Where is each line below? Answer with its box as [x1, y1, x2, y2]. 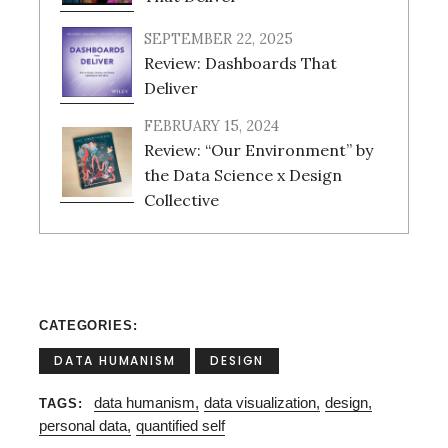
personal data [39, 417, 127, 435]
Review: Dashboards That [144, 52, 337, 73]
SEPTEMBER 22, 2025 [144, 30, 293, 49]
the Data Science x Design [144, 164, 342, 185]
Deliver [144, 77, 198, 98]
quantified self [136, 417, 225, 435]
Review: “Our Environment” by [144, 139, 373, 160]
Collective [144, 189, 219, 210]
